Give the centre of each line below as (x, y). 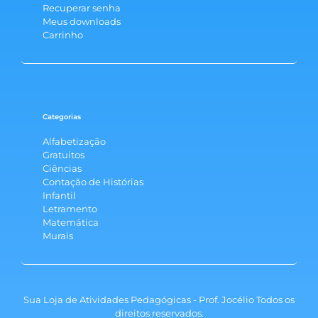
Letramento (70, 208)
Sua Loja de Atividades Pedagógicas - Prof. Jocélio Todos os (159, 299)
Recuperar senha (82, 7)
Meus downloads (82, 21)
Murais (58, 235)
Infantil (59, 195)
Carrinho (63, 34)
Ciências (62, 168)
